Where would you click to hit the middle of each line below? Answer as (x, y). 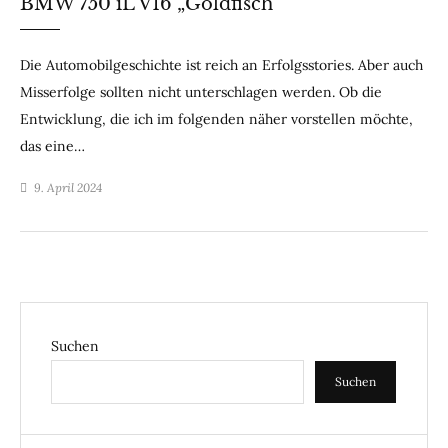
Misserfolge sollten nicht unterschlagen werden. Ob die (201, 92)
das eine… (52, 146)
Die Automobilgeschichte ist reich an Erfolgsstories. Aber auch (221, 65)
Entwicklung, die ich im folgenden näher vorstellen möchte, (216, 119)
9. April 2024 (68, 188)
